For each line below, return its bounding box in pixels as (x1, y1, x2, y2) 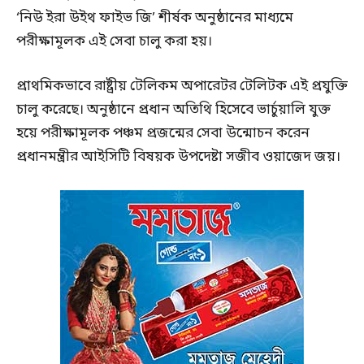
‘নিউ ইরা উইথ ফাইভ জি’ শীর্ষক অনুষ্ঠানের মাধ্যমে (16, 9, 293, 28)
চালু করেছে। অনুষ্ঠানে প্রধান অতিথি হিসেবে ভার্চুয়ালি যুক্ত (16, 101, 330, 120)
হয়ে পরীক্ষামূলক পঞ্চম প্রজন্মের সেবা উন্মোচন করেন (16, 124, 310, 144)
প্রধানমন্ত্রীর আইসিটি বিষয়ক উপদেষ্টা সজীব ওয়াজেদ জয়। (16, 148, 340, 167)
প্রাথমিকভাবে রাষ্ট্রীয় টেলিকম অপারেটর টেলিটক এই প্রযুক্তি (16, 77, 347, 97)
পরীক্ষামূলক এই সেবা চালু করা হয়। (16, 32, 212, 52)
